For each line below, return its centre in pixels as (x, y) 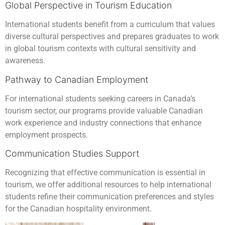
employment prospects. (46, 135)
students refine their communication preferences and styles (109, 197)
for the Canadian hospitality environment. (78, 209)
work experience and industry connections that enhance (103, 123)
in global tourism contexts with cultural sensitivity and (100, 49)
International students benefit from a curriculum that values (110, 25)
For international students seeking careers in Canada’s (100, 98)
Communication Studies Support (72, 154)
